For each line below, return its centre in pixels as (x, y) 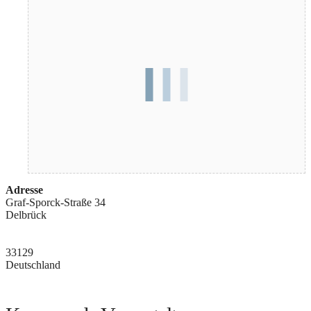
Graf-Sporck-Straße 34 (56, 203)
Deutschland (33, 265)
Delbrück (26, 215)
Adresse (24, 190)
